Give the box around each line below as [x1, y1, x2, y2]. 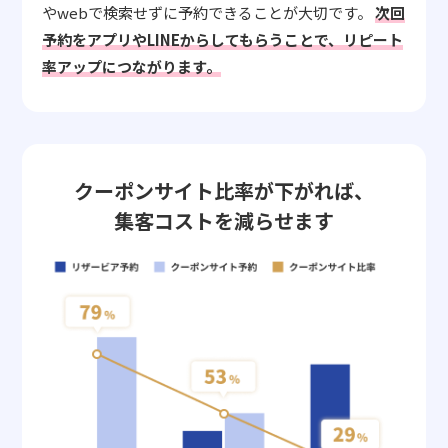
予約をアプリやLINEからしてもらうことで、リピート [42, 28, 404, 50]
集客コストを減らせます [114, 205, 334, 235]
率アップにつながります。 [42, 55, 222, 77]
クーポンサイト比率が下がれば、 [74, 175, 374, 205]
